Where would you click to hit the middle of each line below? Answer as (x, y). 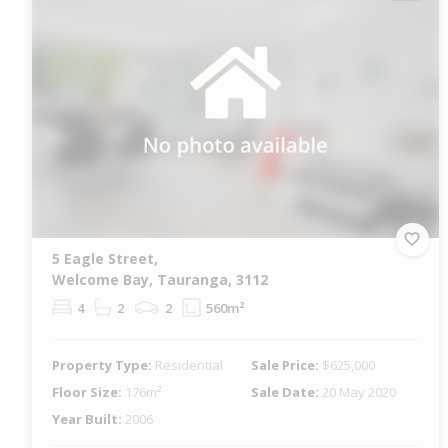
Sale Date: (287, 391)
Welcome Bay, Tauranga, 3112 (160, 279)
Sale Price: (287, 364)
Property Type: (103, 364)
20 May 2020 (359, 391)
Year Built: (88, 418)
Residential (189, 364)
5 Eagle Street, (105, 258)
